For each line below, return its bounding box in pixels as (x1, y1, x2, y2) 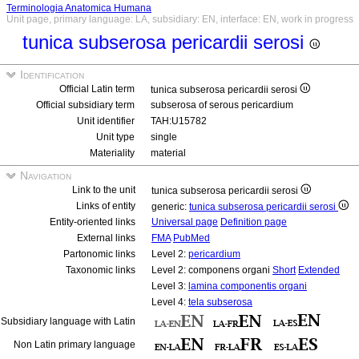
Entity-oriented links (50, 216, 135, 228)
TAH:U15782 (151, 115, 207, 127)
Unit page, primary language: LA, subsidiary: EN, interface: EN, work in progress (6, 14, 353, 25)
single (151, 131, 177, 143)
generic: (151, 201, 189, 212)
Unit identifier (77, 115, 135, 127)
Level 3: (151, 280, 188, 292)
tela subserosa (188, 296, 252, 308)
